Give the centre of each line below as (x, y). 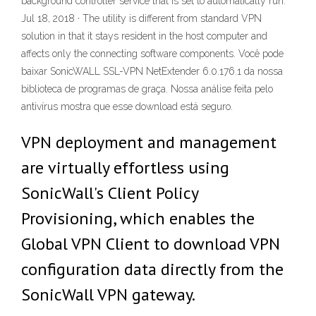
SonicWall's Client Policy (110, 193)
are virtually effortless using (125, 168)
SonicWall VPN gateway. (108, 294)
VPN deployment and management (149, 142)
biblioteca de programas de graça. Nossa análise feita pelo (147, 89)
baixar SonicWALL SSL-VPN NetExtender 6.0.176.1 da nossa (152, 71)
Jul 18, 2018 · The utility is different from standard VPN (141, 18)
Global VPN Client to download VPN (151, 244)
